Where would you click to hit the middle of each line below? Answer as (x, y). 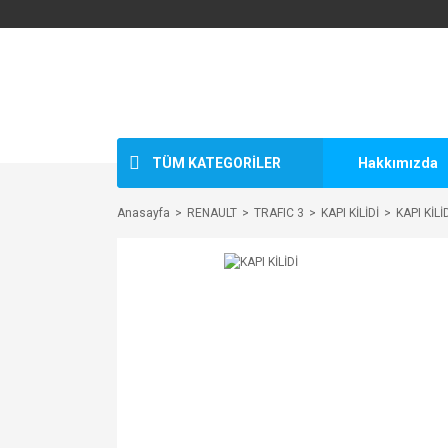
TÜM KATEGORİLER (216, 162)
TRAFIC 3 (279, 213)
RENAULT (212, 213)
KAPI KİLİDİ (350, 213)
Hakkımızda (398, 162)
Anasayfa (143, 213)
